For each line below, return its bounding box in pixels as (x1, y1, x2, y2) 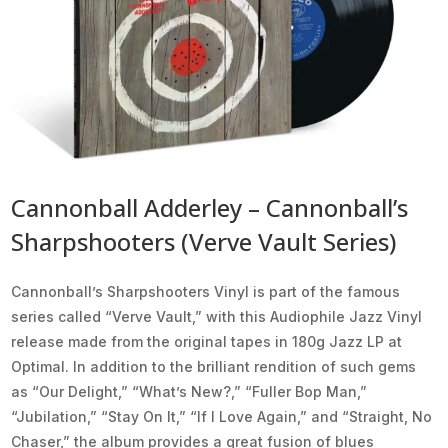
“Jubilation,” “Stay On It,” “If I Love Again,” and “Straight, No (11, 408, 433, 426)
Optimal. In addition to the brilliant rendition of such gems (11, 358, 417, 376)
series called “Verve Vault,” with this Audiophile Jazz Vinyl (11, 308, 423, 326)
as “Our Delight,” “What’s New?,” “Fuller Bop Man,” (11, 383, 368, 401)
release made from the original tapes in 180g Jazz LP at (11, 333, 403, 351)
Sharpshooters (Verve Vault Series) (11, 225, 397, 259)
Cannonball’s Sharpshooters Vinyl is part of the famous (11, 283, 401, 301)
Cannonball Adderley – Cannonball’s (11, 191, 409, 225)
